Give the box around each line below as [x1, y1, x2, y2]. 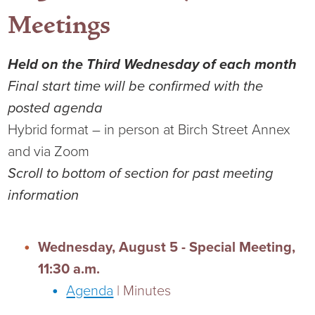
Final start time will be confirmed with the [8, 77, 264, 95]
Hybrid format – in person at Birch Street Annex [8, 121, 291, 139]
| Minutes [113, 283, 172, 300]
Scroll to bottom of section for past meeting [8, 165, 274, 182]
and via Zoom [8, 143, 90, 160]
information [8, 186, 79, 204]
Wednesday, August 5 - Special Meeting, [38, 239, 296, 256]
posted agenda [8, 99, 103, 117]
